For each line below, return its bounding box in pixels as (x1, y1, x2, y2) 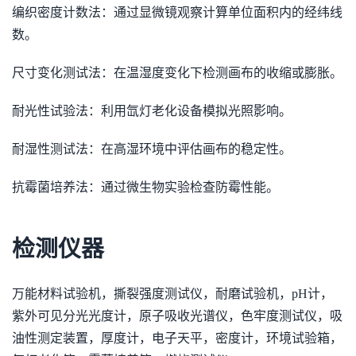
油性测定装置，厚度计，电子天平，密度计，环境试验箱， (12, 331, 342, 345)
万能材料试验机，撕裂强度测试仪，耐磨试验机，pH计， (12, 287, 333, 300)
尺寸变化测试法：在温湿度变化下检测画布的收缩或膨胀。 (12, 66, 342, 79)
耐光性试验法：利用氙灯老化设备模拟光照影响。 (12, 104, 292, 118)
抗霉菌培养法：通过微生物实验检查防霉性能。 (12, 180, 279, 194)
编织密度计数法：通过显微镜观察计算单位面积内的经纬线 (12, 6, 342, 19)
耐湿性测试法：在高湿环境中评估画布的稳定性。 (12, 142, 292, 156)
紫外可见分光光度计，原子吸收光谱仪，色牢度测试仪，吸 (12, 309, 342, 323)
